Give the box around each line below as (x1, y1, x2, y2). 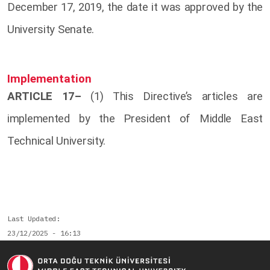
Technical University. (7, 134, 106, 148)
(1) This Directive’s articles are (81, 90, 263, 104)
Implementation (7, 72, 92, 86)
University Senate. (7, 22, 94, 36)
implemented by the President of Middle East (7, 112, 263, 126)
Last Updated (7, 213, 57, 223)
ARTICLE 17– (7, 90, 81, 104)
